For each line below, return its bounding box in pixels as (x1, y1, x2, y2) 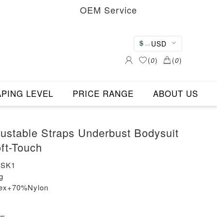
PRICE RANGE (72, 87, 134, 100)
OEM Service (80, 3, 137, 16)
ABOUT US (153, 87, 198, 100)
